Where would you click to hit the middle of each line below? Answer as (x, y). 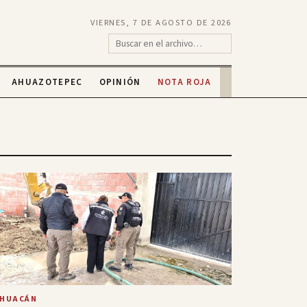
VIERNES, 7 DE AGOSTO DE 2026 (161, 22)
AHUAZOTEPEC (47, 83)
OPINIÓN (120, 83)
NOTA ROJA (184, 83)
